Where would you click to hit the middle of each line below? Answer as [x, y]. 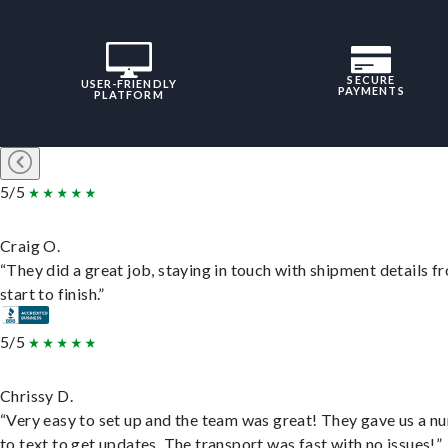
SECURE [371, 79]
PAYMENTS [371, 90]
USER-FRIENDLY [128, 83]
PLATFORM [128, 94]
